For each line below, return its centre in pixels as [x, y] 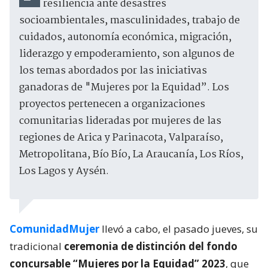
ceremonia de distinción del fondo [151, 246]
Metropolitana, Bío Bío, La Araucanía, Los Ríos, [131, 154]
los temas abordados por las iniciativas [113, 71]
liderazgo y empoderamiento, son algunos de [127, 54]
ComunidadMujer [54, 229]
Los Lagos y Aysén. [64, 171]
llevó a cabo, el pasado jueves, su [179, 229]
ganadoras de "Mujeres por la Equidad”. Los [124, 87]
